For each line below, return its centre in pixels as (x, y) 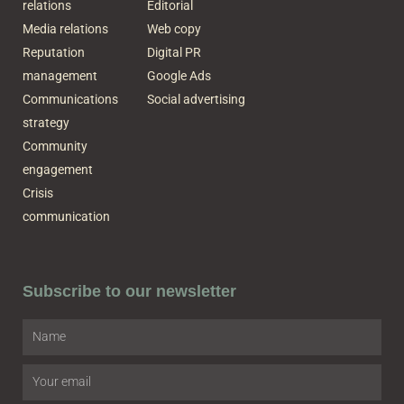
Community (55, 146)
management (60, 75)
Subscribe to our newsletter (129, 291)
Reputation (54, 52)
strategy (46, 122)
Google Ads (179, 75)
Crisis (38, 193)
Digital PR (174, 52)
